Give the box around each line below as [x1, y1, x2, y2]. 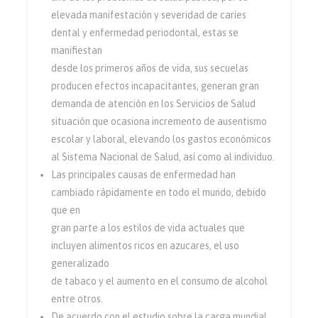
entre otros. [51, 293, 104, 305]
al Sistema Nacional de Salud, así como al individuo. [51, 151, 275, 163]
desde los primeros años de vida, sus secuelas [51, 62, 249, 74]
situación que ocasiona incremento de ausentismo [51, 116, 268, 127]
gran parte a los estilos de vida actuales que [51, 222, 246, 234]
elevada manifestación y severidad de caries [51, 9, 247, 21]
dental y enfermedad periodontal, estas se [51, 27, 239, 38]
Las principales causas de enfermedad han [51, 169, 236, 180]
